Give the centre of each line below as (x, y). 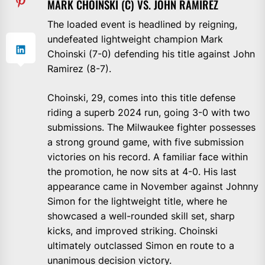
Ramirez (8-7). (79, 69)
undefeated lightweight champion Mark (135, 39)
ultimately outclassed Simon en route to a (141, 246)
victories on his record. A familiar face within (148, 157)
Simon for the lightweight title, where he (137, 201)
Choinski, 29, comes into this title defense (141, 98)
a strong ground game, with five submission (146, 142)
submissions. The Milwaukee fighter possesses (151, 127)
